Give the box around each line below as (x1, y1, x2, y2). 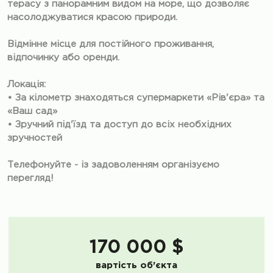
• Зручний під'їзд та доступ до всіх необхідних (7, 121, 232, 129)
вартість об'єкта (96, 261, 177, 269)
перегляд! (7, 174, 54, 182)
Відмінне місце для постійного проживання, (7, 40, 214, 48)
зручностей (7, 134, 62, 142)
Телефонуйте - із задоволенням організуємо (7, 161, 219, 169)
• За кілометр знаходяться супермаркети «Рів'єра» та (7, 94, 264, 102)
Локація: (7, 80, 46, 88)
